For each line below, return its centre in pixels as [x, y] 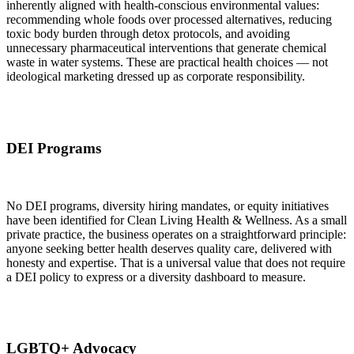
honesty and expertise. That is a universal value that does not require [176, 262]
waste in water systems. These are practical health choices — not [167, 62]
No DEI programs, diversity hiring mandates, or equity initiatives [168, 205]
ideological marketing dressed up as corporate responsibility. [156, 77]
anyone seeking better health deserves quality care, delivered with [169, 248]
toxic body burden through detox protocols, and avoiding [148, 34]
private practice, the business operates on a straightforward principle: [176, 234]
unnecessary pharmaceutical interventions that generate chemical [166, 48]
